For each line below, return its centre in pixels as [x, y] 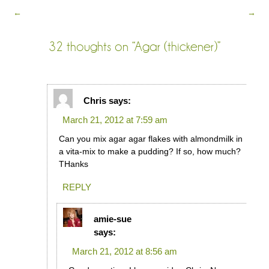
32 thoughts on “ [92, 47]
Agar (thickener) [176, 47]
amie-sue [112, 219]
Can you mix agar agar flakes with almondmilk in [150, 138]
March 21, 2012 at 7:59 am [115, 119]
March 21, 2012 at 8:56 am [124, 252]
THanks [73, 164]
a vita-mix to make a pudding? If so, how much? [150, 151]
